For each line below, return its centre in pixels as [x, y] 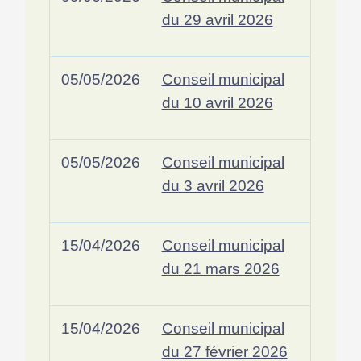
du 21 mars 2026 [220, 268]
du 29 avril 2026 [217, 19]
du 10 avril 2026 [217, 102]
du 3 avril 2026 [213, 185]
